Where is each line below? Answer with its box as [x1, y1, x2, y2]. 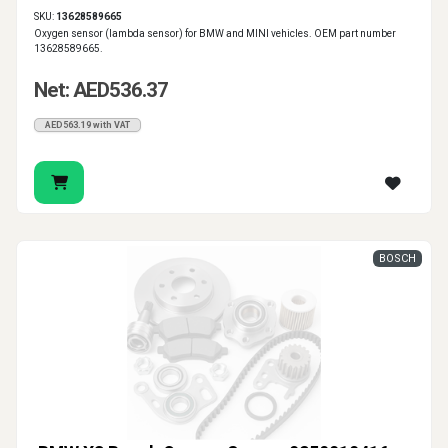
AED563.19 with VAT [45, 120, 130, 131]
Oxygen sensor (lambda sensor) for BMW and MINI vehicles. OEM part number [34, 28, 396, 40]
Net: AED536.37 [34, 78, 168, 103]
